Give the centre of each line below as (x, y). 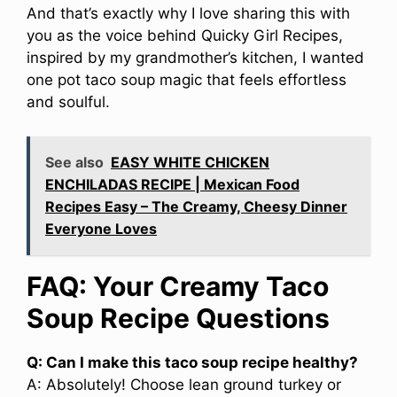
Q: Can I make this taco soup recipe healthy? (192, 362)
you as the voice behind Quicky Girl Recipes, (185, 36)
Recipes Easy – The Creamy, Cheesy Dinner (196, 206)
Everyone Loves (101, 228)
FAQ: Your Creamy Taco (178, 286)
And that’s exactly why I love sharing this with (188, 14)
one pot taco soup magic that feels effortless (187, 80)
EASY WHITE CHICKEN (190, 162)
